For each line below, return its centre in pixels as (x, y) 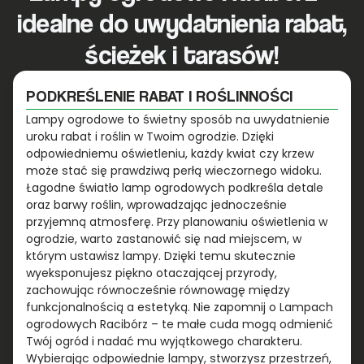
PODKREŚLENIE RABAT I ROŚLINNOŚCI (159, 96)
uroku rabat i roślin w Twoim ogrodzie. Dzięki (150, 137)
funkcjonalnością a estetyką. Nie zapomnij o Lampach (180, 308)
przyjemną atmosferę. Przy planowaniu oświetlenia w (177, 222)
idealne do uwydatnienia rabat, (182, 23)
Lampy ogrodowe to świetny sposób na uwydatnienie (178, 120)
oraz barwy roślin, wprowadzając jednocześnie (156, 205)
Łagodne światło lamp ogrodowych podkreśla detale (175, 188)
